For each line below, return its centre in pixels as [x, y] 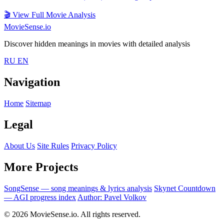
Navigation [32, 82]
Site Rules [53, 145]
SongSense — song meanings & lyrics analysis [78, 188]
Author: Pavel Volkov [112, 197]
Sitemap [38, 103]
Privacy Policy [94, 145]
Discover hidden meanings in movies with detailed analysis [97, 44]
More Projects [41, 167]
